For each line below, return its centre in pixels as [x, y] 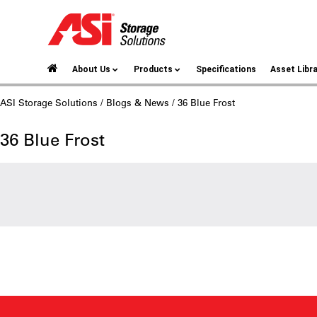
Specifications [226, 69]
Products [154, 69]
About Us [92, 69]
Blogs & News [138, 102]
